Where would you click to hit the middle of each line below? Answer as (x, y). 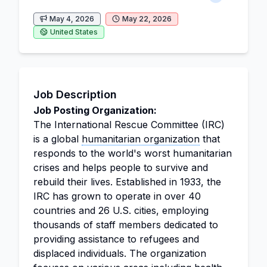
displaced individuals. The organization (120, 253)
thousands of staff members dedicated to (126, 225)
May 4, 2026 (72, 19)
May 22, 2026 (147, 19)
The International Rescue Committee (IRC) (129, 125)
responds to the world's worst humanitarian (133, 153)
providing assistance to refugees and (116, 239)
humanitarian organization (141, 139)
